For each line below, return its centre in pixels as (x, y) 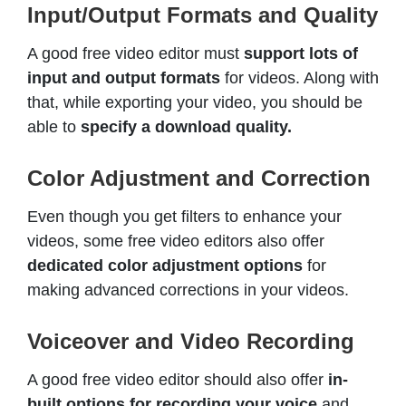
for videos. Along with (300, 78)
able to (54, 127)
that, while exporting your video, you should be (195, 103)
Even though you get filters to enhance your (184, 217)
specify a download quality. (186, 127)
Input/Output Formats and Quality (203, 15)
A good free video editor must (135, 54)
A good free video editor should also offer (178, 380)
